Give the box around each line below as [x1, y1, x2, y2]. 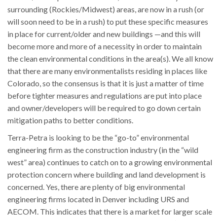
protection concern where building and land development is [7, 170, 206, 179]
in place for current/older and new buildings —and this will [7, 29, 200, 38]
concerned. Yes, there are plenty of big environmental [7, 182, 185, 191]
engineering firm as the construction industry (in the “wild [7, 145, 198, 154]
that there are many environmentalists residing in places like [7, 66, 207, 75]
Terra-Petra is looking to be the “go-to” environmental [7, 133, 189, 142]
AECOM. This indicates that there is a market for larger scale [7, 207, 212, 216]
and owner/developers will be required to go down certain [7, 103, 201, 112]
